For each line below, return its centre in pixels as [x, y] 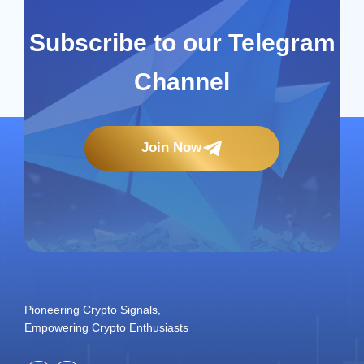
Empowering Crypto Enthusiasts [106, 327]
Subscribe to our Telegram [182, 42]
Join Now [171, 148]
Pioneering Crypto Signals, [93, 309]
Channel [182, 81]
